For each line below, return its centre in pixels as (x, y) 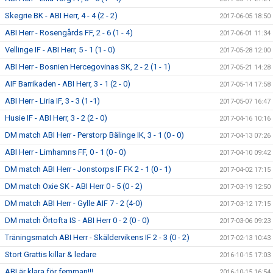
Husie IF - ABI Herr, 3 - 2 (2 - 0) (56, 118)
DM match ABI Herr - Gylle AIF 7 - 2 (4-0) (74, 203)
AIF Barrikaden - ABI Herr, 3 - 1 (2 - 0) (68, 84)
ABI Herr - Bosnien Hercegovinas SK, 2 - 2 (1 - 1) (88, 67)
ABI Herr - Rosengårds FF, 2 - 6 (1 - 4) (69, 33)
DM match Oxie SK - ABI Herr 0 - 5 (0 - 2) (74, 186)
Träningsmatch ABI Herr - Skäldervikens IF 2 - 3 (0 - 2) (97, 237)
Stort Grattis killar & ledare (51, 254)
